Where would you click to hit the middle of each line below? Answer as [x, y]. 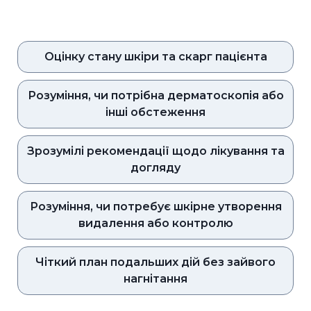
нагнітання [155, 279]
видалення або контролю [155, 224]
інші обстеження [155, 112]
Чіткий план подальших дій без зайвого [155, 262]
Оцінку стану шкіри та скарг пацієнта [155, 57]
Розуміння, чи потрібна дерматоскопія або [155, 96]
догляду [155, 168]
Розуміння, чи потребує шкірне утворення [155, 207]
